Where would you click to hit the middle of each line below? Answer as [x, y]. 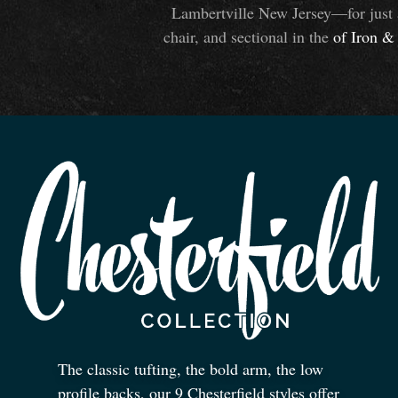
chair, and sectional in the [248, 37]
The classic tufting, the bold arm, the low [191, 368]
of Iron [358, 37]
